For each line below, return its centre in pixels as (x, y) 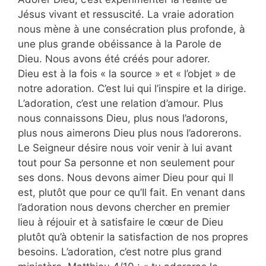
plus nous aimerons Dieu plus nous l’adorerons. (130, 133)
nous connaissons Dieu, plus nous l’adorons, (123, 118)
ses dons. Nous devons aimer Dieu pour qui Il (126, 178)
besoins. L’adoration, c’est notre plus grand (120, 252)
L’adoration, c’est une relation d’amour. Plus (121, 104)
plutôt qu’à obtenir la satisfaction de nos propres (133, 237)
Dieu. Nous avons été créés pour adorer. (114, 59)
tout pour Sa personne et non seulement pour (126, 163)
